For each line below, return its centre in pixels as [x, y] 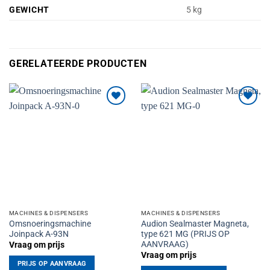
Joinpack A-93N [39, 234]
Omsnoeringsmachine [50, 223]
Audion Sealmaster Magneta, [195, 223]
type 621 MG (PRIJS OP [185, 234]
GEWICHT [30, 10]
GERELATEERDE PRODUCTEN [78, 64]
